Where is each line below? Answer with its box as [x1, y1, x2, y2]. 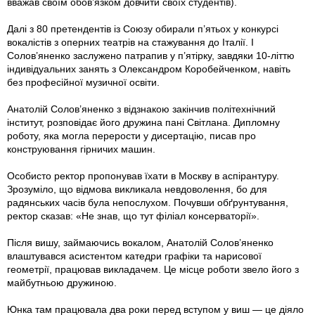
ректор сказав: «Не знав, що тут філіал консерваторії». [7, 210, 259, 222]
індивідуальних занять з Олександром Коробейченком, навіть [7, 63, 290, 75]
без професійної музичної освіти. [7, 77, 160, 89]
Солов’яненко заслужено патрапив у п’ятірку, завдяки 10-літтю [7, 50, 295, 62]
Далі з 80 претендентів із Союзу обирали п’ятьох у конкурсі [7, 23, 278, 35]
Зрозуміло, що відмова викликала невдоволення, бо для [7, 184, 267, 195]
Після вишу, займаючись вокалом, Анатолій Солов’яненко [7, 237, 274, 249]
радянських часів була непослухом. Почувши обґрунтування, [7, 197, 288, 209]
